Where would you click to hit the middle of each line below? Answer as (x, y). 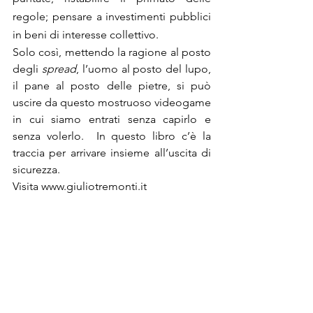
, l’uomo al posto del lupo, (144, 69)
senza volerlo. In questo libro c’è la (112, 136)
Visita (27, 186)
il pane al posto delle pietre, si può (112, 86)
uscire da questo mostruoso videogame (112, 102)
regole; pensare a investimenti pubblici (112, 16)
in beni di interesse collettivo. (86, 35)
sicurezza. (36, 169)
